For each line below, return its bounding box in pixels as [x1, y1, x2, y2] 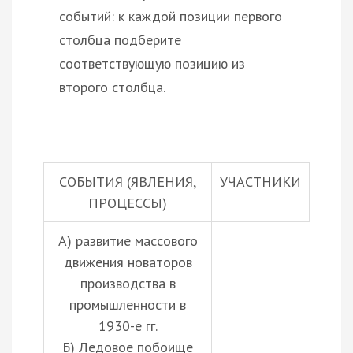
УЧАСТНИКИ [220, 172, 301, 191]
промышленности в [69, 295, 186, 314]
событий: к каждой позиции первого [59, 6, 282, 25]
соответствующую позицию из [59, 54, 245, 72]
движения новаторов [63, 252, 192, 271]
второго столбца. [59, 77, 165, 96]
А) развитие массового [58, 231, 198, 250]
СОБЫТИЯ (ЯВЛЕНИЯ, [59, 172, 196, 191]
